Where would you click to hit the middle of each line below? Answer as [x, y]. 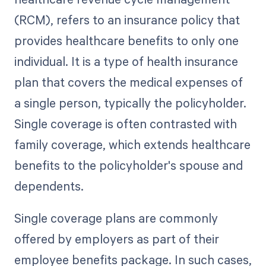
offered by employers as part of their [116, 239]
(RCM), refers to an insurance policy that [127, 20]
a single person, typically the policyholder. [130, 103]
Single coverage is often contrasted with [125, 124]
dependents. [49, 186]
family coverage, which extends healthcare [132, 145]
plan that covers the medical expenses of [128, 82]
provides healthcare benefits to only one [126, 41]
